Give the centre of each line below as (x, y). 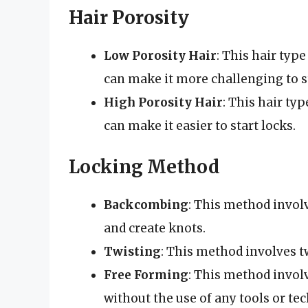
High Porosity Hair (163, 102)
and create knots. (155, 229)
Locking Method (144, 167)
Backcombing (146, 205)
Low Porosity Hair (160, 55)
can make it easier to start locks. (200, 125)
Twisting (132, 252)
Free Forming (146, 275)
